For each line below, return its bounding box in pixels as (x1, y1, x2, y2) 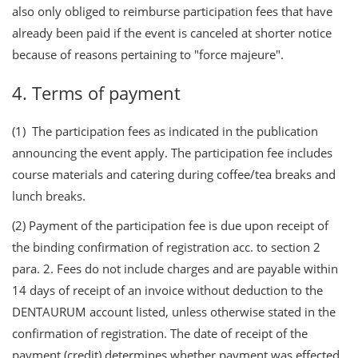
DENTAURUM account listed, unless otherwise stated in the (12, 303, 336, 320)
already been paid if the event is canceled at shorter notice (12, 24, 332, 41)
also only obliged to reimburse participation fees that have (12, 2, 332, 19)
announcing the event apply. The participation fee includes (12, 144, 332, 161)
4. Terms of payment (12, 80, 181, 105)
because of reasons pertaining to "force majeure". (12, 46, 284, 62)
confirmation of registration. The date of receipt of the (12, 324, 308, 341)
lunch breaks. (12, 187, 86, 204)
